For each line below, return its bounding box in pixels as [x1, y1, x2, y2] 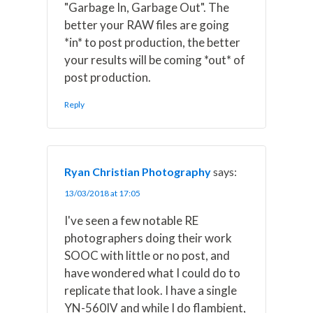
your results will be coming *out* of [64, 52, 246, 67]
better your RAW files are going [64, 17, 230, 32]
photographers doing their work [64, 230, 233, 245]
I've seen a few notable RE [64, 212, 199, 228]
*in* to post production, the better [64, 34, 241, 50]
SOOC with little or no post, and [64, 247, 231, 263]
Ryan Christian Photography [64, 164, 212, 178]
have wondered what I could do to [64, 265, 241, 280]
